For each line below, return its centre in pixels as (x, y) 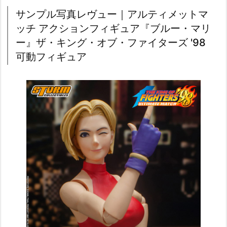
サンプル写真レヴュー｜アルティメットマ (112, 14)
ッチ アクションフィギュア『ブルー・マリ (113, 29)
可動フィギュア (51, 57)
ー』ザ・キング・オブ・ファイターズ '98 (111, 43)
